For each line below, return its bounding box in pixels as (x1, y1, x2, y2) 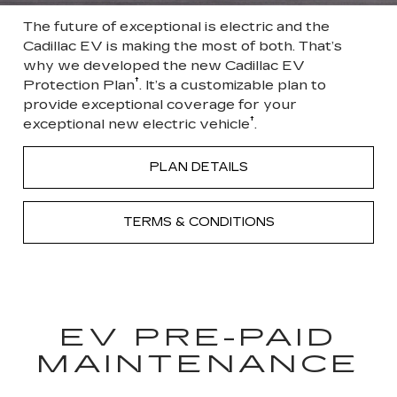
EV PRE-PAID (59, 322, 338, 353)
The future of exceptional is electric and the (23, 17, 330, 35)
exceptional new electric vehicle (23, 114, 250, 132)
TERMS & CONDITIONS (122, 214, 275, 230)
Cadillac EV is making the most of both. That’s (23, 36, 342, 54)
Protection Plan (23, 75, 135, 93)
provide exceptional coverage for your (23, 95, 297, 113)
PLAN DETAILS (149, 159, 248, 175)
